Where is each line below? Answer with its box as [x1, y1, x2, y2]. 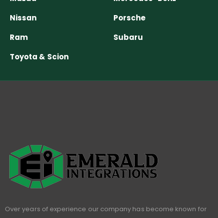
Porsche [113, 12, 146, 23]
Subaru [113, 32, 144, 42]
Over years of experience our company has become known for [5, 204, 207, 214]
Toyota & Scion [10, 51, 69, 62]
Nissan [10, 12, 37, 23]
